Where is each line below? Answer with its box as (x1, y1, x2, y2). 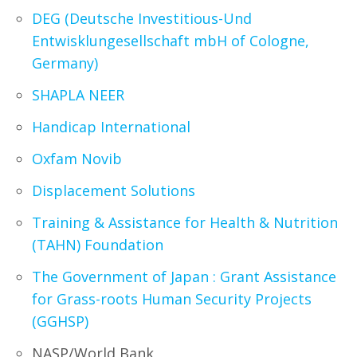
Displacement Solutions (32, 181, 195, 200)
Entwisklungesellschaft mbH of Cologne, (32, 31, 309, 50)
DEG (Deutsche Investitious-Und (32, 9, 252, 28)
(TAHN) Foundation (32, 235, 163, 254)
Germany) (32, 53, 98, 73)
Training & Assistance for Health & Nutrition (32, 213, 338, 232)
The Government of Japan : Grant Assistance (32, 267, 336, 286)
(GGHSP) (32, 312, 88, 331)
